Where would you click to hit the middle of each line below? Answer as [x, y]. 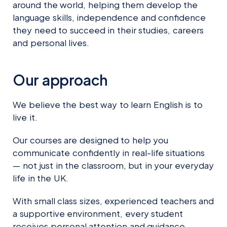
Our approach [60, 80]
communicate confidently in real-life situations [109, 152]
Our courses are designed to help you [90, 140]
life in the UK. [41, 178]
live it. [25, 117]
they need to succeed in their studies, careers [108, 30]
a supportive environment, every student [98, 213]
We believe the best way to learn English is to [108, 104]
